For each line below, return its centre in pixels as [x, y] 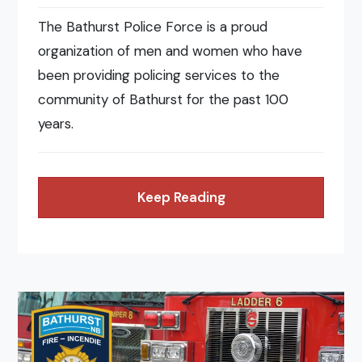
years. [56, 123]
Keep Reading [181, 198]
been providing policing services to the [159, 75]
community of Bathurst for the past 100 [164, 99]
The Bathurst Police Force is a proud [153, 26]
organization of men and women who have [170, 51]
